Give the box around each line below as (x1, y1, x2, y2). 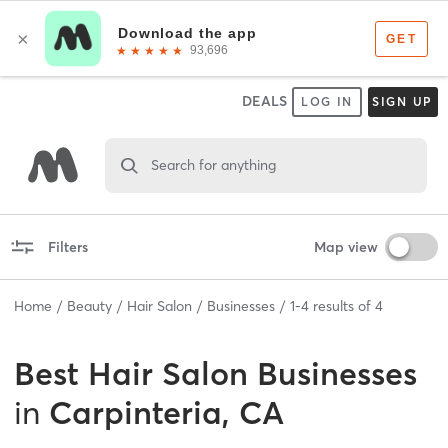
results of (309, 296, 375, 315)
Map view (313, 237, 378, 256)
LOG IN (300, 94, 354, 109)
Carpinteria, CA (49, 392, 284, 432)
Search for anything (150, 155, 276, 174)
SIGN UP (371, 94, 434, 109)
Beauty (67, 296, 112, 315)
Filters (47, 237, 88, 256)
